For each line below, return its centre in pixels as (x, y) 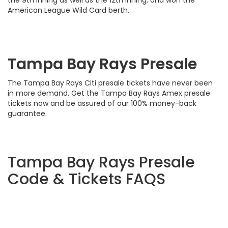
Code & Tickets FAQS (87, 179)
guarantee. (28, 114)
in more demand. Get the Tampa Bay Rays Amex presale (109, 93)
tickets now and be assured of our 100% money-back (102, 104)
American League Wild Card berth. (68, 10)
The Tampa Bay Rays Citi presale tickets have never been (110, 83)
